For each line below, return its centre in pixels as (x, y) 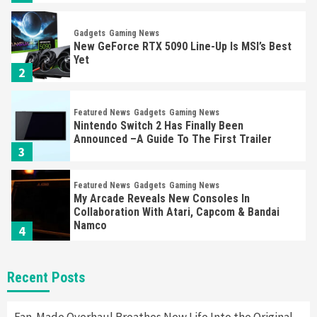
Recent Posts (46, 277)
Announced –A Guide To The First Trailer (173, 139)
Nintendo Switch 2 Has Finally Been (159, 126)
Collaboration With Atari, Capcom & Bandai (177, 212)
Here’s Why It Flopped (126, 298)
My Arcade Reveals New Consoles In (162, 198)
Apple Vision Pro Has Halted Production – (174, 284)
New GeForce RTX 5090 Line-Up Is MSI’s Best (183, 46)
